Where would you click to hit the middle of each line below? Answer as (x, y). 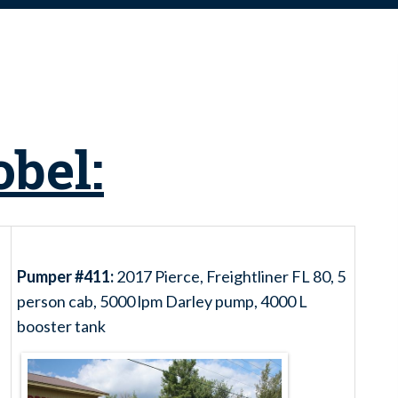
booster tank (61, 326)
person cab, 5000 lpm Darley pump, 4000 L (162, 301)
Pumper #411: (65, 276)
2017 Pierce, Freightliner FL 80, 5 (230, 276)
